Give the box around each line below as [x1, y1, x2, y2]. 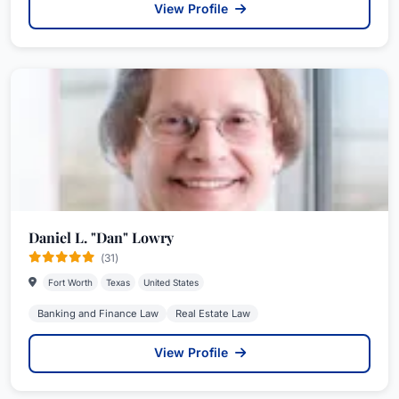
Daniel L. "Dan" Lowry [28, 227, 174, 247]
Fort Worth [48, 276, 93, 288]
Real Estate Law [175, 306, 250, 320]
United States [143, 276, 199, 288]
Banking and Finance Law [37, 306, 159, 320]
